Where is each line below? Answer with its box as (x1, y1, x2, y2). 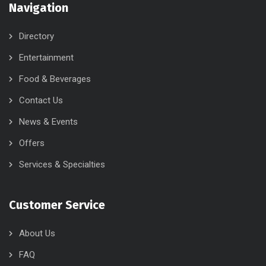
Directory (19, 31, 54, 42)
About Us (19, 228, 55, 239)
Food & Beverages (19, 74, 91, 85)
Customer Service (9, 198, 105, 213)
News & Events (19, 116, 78, 128)
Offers (19, 138, 45, 149)
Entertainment (19, 52, 74, 64)
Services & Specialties (19, 159, 105, 170)
